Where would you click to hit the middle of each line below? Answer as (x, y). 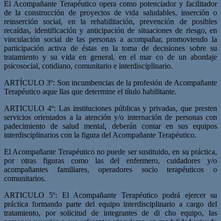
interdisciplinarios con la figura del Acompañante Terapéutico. (100, 135)
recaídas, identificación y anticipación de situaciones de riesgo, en (110, 30)
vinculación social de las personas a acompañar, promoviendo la (110, 39)
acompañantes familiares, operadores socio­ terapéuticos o (110, 169)
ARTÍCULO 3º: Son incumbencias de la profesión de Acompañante (110, 82)
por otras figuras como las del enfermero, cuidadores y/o (110, 160)
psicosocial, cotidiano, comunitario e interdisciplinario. (88, 66)
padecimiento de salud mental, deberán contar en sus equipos (110, 126)
